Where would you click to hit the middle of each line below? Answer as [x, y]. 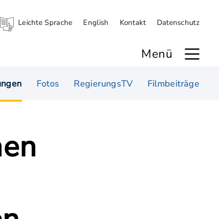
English [96, 22]
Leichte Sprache [45, 22]
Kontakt [133, 22]
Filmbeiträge [173, 84]
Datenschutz [178, 22]
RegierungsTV [103, 84]
